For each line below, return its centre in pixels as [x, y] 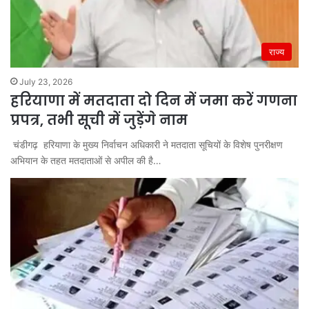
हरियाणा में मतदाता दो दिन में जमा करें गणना [154, 100]
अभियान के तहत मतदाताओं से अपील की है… [86, 160]
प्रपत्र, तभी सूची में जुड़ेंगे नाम [99, 120]
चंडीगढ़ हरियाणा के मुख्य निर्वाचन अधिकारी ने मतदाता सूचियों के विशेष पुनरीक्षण [147, 144]
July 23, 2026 [46, 81]
